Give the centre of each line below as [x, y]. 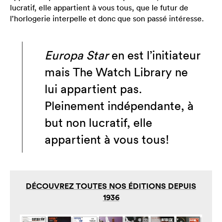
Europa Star [77, 55]
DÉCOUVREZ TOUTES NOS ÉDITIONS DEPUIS [111, 186]
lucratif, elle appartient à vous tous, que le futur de [99, 7]
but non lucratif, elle [98, 122]
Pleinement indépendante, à [119, 106]
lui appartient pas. [93, 89]
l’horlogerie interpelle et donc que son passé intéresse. [107, 18]
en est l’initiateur [155, 55]
